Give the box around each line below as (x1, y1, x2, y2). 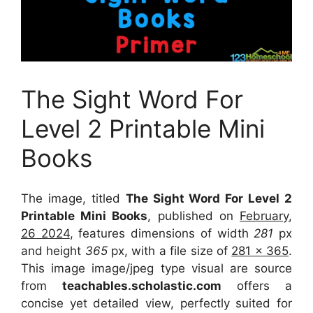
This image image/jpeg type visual (21, 261, 230, 276)
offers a (221, 279, 292, 293)
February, (240, 209, 293, 224)
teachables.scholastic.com (62, 279, 221, 293)
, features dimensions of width (69, 226, 249, 241)
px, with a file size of (111, 244, 232, 259)
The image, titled (21, 191, 126, 206)
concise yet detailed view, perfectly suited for (21, 296, 292, 311)
